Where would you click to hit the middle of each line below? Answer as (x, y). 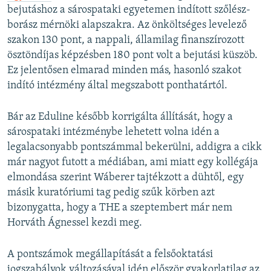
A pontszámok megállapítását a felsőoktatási (110, 254)
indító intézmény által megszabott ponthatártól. (117, 85)
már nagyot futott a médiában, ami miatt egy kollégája (133, 162)
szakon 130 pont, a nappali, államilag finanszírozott (126, 40)
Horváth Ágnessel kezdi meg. (75, 223)
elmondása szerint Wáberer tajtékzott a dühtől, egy (126, 177)
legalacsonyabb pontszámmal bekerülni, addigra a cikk (135, 147)
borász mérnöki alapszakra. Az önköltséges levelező (127, 25)
